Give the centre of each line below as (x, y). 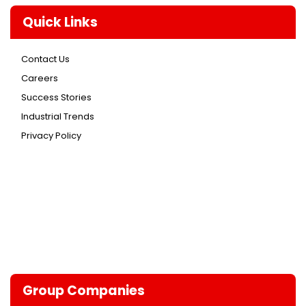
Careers (40, 78)
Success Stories (56, 97)
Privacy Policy (51, 135)
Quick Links (60, 22)
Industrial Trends (58, 116)
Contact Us (45, 59)
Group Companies (84, 290)
